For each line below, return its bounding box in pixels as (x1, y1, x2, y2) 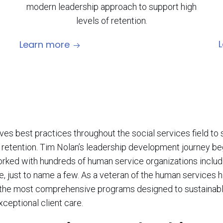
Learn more (19, 38, 70, 51)
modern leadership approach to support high (26, 1, 197, 12)
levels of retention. (76, 15, 147, 26)
